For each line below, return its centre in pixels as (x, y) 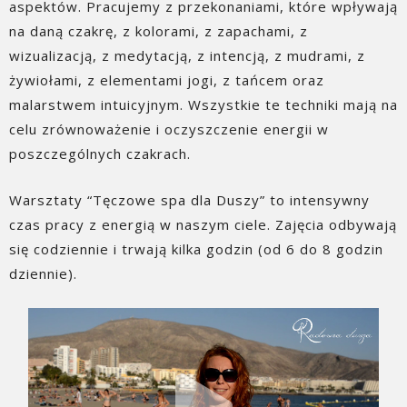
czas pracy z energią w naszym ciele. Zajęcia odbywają (203, 224)
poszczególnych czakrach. (100, 153)
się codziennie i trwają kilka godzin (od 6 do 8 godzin (196, 248)
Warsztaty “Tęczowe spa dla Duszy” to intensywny (189, 199)
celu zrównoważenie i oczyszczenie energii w (169, 129)
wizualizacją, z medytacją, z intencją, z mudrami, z (187, 55)
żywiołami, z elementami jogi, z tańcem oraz (167, 79)
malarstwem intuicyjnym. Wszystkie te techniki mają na (203, 104)
